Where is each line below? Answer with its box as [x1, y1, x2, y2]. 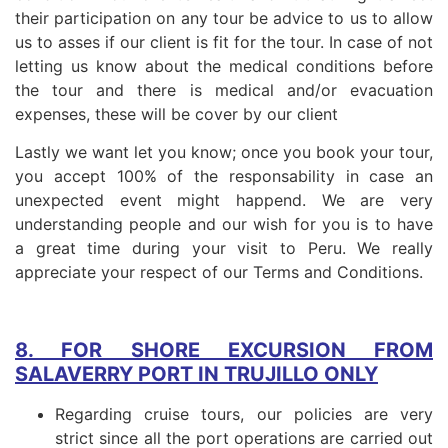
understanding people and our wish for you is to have [15, 213, 433, 234]
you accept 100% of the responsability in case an [15, 165, 433, 186]
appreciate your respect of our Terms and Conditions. [15, 261, 423, 282]
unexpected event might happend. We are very [15, 189, 433, 210]
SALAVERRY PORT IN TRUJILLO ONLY [15, 362, 378, 387]
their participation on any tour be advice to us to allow [15, 7, 433, 28]
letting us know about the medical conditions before [15, 55, 433, 76]
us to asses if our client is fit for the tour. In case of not [15, 31, 433, 52]
